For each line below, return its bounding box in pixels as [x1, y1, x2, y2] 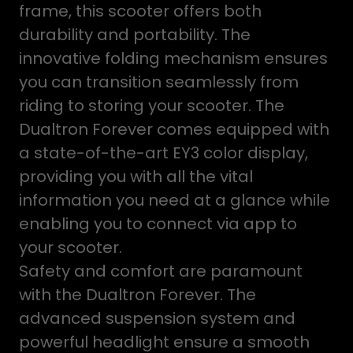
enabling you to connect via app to [19, 213, 297, 235]
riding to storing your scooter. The [19, 95, 284, 117]
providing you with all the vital [19, 165, 253, 188]
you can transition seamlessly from [19, 71, 299, 93]
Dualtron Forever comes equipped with [19, 118, 329, 140]
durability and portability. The [19, 24, 251, 46]
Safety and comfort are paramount [19, 260, 303, 282]
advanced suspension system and [19, 307, 295, 329]
